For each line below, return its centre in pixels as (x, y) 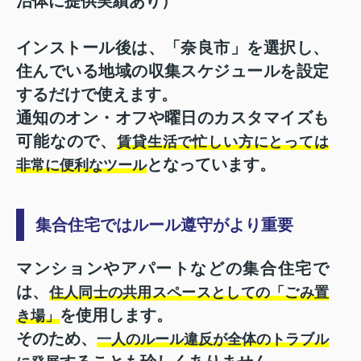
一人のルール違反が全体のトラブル (213, 339)
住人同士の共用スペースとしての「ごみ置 (189, 292)
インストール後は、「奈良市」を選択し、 (172, 47)
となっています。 (211, 164)
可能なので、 (67, 141)
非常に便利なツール (81, 165)
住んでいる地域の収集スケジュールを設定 (172, 71)
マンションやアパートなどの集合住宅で (172, 268)
